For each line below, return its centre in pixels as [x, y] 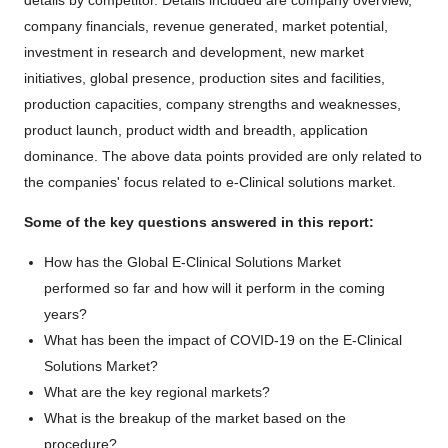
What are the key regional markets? [157, 392]
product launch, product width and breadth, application [196, 130]
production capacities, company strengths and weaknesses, [212, 104]
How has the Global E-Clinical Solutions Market [192, 262]
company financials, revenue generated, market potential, [206, 26]
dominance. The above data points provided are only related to [223, 156]
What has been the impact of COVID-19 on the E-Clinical [223, 340]
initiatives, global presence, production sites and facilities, [204, 78]
